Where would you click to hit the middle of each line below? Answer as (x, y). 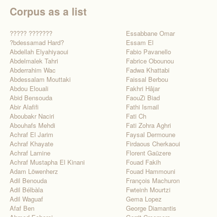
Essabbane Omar (150, 33)
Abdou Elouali (29, 88)
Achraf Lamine (30, 153)
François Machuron (153, 180)
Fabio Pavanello (148, 52)
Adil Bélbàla (26, 190)
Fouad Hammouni (151, 171)
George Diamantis (151, 208)
